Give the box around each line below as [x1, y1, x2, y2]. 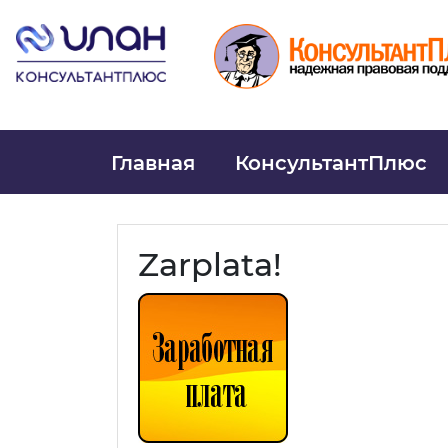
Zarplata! [138, 244, 282, 284]
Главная [110, 150, 195, 175]
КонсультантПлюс [234, 150, 427, 175]
